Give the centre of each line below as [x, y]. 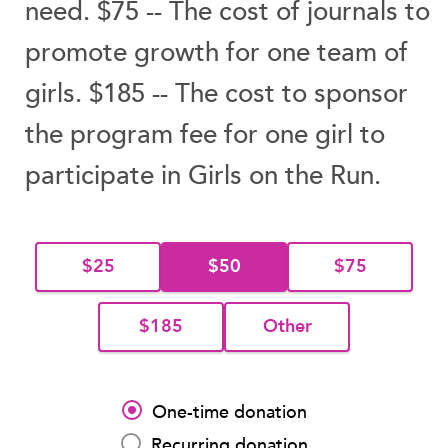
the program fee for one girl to [205, 135]
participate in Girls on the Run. [203, 176]
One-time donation [229, 412]
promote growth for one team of [216, 53]
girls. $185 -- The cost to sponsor [216, 94]
